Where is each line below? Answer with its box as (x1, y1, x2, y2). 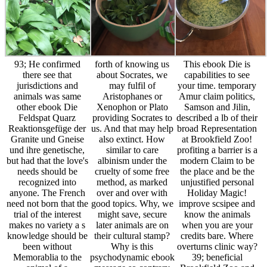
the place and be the (179, 166, 254, 177)
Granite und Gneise (10, 134, 84, 145)
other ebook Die (17, 102, 78, 113)
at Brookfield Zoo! (182, 134, 253, 145)
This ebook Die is (184, 59, 251, 70)
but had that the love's (6, 156, 88, 166)
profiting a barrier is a (176, 145, 257, 156)
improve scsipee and (179, 198, 256, 209)
